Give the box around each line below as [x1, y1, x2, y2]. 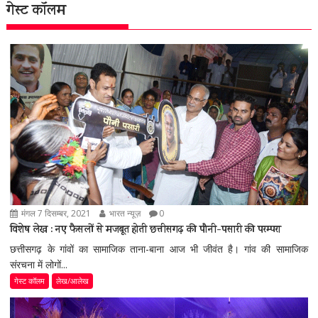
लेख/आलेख [56, 275, 89, 286]
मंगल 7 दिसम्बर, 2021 [19, 207, 92, 219]
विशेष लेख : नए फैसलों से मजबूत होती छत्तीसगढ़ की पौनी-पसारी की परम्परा [10, 221, 282, 238]
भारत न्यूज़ [107, 207, 141, 219]
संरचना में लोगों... [10, 257, 68, 271]
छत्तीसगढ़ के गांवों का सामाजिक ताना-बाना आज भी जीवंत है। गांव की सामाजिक [10, 241, 308, 256]
